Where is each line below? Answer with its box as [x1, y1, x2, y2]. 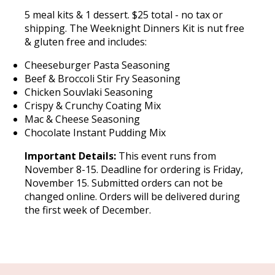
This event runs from [118, 149, 216, 163]
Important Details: [25, 149, 118, 163]
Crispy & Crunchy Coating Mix [25, 99, 161, 113]
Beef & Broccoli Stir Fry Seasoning [25, 72, 180, 86]
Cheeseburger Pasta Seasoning [25, 58, 170, 72]
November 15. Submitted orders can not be [25, 176, 223, 190]
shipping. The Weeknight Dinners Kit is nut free [25, 21, 244, 36]
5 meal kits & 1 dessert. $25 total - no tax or [25, 8, 223, 22]
